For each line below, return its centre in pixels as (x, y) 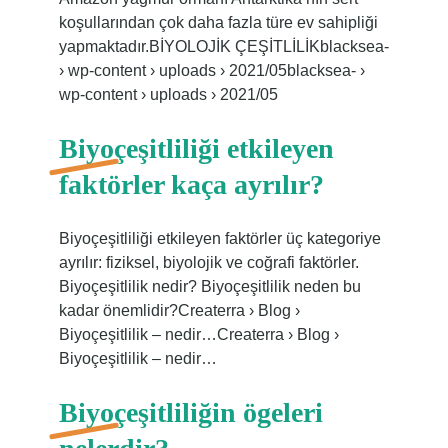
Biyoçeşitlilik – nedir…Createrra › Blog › (198, 334)
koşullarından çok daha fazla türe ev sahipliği (218, 22)
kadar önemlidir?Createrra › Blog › (179, 310)
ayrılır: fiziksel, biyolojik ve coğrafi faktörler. (208, 262)
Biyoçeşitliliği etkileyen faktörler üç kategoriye (219, 238)
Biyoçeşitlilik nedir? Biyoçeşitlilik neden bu (209, 286)
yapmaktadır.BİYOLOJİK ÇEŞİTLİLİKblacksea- (223, 46)
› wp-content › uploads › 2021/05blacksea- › (211, 70)
